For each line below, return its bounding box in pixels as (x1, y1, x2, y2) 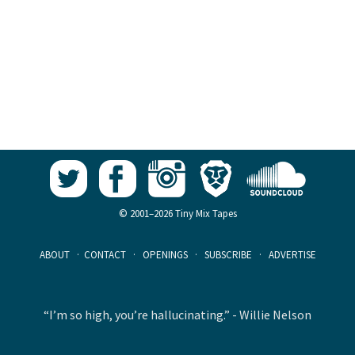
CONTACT (83, 247, 126, 261)
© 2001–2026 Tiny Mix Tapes (118, 206, 237, 220)
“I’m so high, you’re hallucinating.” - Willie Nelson (44, 306, 311, 323)
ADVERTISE (268, 247, 316, 261)
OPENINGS (142, 247, 188, 261)
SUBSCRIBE (204, 247, 252, 261)
